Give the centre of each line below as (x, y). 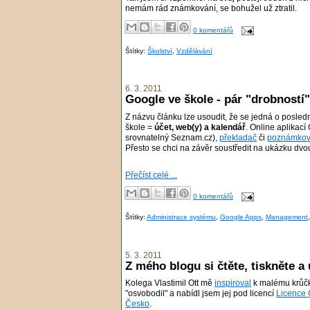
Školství (160, 51)
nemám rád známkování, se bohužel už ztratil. (211, 9)
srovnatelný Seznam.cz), (172, 138)
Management (287, 217)
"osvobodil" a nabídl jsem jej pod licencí (201, 294)
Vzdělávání (194, 51)
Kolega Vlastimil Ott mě (170, 283)
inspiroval (233, 283)
